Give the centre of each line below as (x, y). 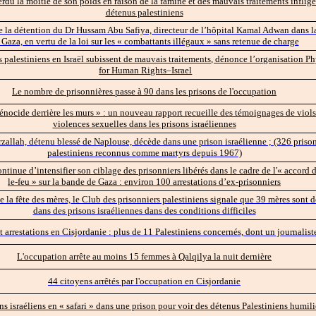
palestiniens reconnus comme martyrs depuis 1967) (144, 152)
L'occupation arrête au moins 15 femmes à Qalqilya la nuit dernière (144, 256)
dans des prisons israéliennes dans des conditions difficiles (144, 210)
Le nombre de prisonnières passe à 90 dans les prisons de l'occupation (144, 91)
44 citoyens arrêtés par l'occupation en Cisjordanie (144, 281)
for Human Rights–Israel (146, 70)
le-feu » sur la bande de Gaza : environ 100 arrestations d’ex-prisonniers (145, 181)
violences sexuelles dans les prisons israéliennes (144, 123)
